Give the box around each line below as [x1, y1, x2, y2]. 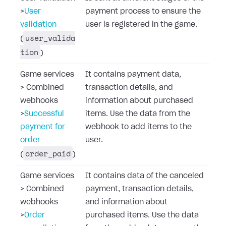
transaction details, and [85, 84, 173, 91]
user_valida [25, 32, 75, 43]
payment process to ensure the [85, 8, 201, 15]
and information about [85, 199, 167, 206]
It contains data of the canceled [85, 173, 204, 180]
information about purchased [85, 97, 193, 104]
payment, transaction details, [85, 186, 194, 193]
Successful [24, 110, 64, 118]
